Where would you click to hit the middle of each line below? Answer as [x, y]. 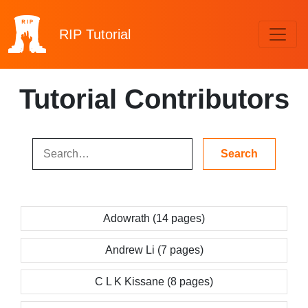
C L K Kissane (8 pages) [154, 282]
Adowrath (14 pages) [154, 218]
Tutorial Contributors [154, 99]
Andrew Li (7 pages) [154, 250]
